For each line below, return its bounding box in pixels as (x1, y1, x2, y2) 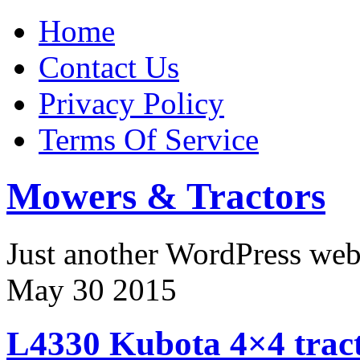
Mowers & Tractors (6, 175, 325, 218)
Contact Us (39, 50, 179, 84)
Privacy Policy (39, 86, 224, 121)
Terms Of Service (39, 122, 259, 157)
